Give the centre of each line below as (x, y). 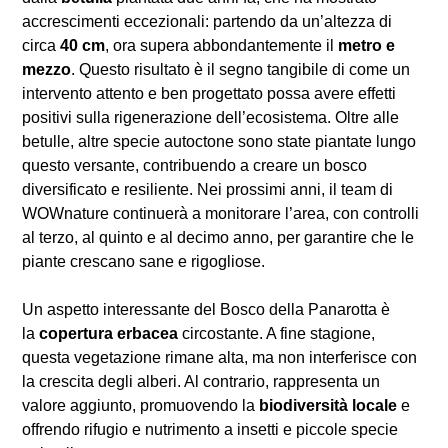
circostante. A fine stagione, (276, 334)
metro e (366, 46)
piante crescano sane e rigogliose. (143, 262)
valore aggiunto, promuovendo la (140, 406)
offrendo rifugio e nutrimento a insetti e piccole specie (210, 430)
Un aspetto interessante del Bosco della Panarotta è (206, 310)
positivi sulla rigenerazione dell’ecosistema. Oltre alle (210, 118)
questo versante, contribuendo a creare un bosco (194, 166)
